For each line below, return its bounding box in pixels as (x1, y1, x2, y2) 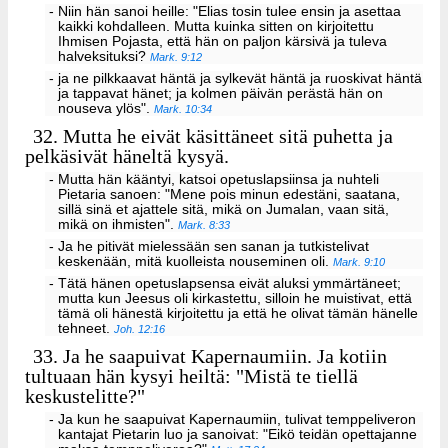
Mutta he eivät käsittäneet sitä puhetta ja (58, 125, 394, 148)
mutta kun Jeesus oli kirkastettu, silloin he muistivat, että (58, 290, 413, 306)
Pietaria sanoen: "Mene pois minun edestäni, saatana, (58, 187, 401, 203)
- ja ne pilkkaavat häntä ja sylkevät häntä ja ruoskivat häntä (48, 71, 422, 87)
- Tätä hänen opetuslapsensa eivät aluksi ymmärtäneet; (48, 275, 401, 291)
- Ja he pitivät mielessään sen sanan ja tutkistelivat (48, 239, 369, 255)
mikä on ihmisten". (58, 217, 179, 233)
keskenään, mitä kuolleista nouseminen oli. (58, 254, 334, 270)
